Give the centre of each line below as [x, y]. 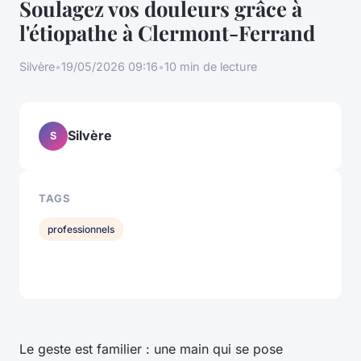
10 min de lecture [211, 66]
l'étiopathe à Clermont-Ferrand [167, 32]
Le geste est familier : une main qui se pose [151, 349]
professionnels [81, 229]
